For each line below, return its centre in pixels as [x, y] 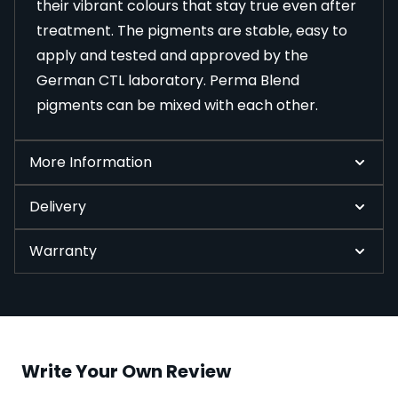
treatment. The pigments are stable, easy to [192, 31]
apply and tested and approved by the [172, 56]
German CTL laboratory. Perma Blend [168, 81]
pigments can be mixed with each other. [177, 106]
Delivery [58, 207]
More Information [91, 163]
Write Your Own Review [126, 372]
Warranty [63, 251]
